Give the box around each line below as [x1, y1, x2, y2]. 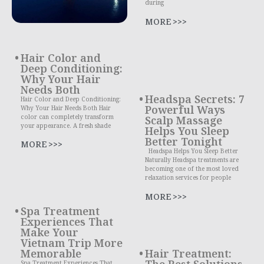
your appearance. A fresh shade [21, 121, 111, 130]
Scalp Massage [145, 113, 222, 128]
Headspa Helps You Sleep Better [145, 147, 238, 156]
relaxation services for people [145, 173, 231, 182]
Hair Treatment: [145, 246, 232, 260]
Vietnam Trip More [21, 235, 123, 250]
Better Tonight [145, 134, 222, 149]
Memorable [21, 246, 81, 260]
